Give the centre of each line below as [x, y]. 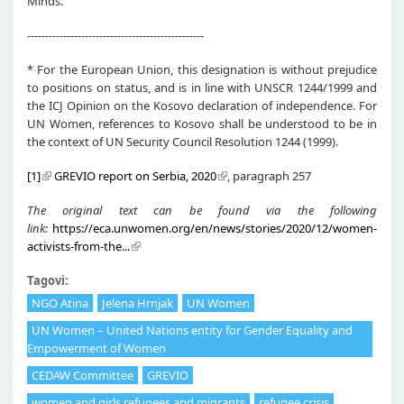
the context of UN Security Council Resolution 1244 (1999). [183, 141]
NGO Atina [60, 303]
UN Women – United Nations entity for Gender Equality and [192, 330]
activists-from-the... [78, 246]
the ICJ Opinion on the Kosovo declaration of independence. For [202, 105]
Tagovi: [49, 280]
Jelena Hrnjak [138, 303]
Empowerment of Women [96, 348]
